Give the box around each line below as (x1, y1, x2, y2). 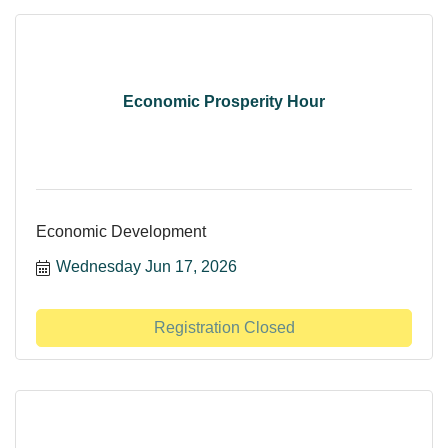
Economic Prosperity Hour (123, 93, 325, 111)
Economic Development (36, 222, 206, 240)
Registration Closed (153, 318, 295, 336)
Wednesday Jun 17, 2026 (56, 257, 237, 275)
